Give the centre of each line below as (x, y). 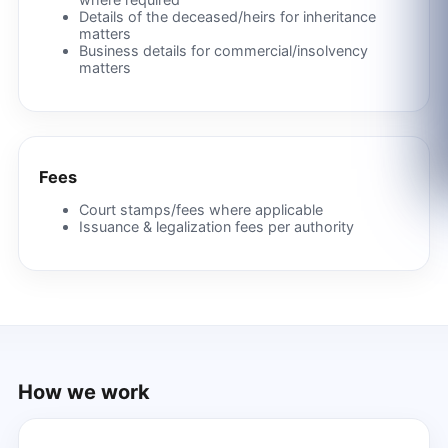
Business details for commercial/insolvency (223, 51)
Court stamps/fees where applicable (200, 210)
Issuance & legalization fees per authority (216, 227)
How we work (83, 391)
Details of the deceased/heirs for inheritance (227, 17)
